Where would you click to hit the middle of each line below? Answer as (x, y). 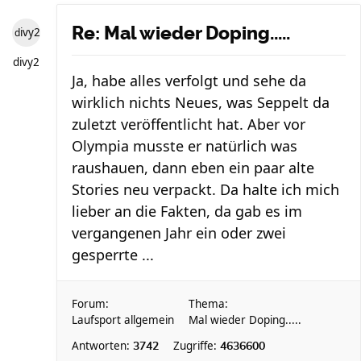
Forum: (90, 304)
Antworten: (102, 346)
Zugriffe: (197, 346)
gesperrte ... (113, 255)
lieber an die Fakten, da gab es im (187, 211)
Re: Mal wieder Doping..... (181, 33)
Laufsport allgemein (123, 320)
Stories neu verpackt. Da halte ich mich (205, 189)
